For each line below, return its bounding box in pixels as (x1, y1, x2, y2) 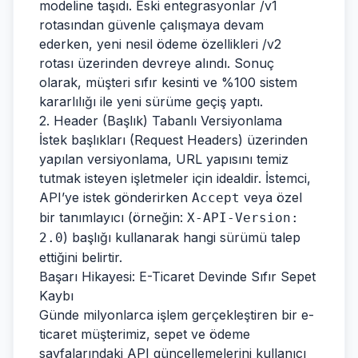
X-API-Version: (187, 210, 299, 225)
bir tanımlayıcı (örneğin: (39, 209, 187, 225)
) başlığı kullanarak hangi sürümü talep (63, 229, 300, 245)
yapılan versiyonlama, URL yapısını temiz (39, 151, 288, 167)
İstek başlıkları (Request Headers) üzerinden (39, 132, 308, 148)
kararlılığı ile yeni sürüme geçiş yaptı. (39, 93, 263, 109)
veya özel (240, 189, 302, 205)
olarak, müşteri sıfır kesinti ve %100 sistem (39, 74, 297, 90)
